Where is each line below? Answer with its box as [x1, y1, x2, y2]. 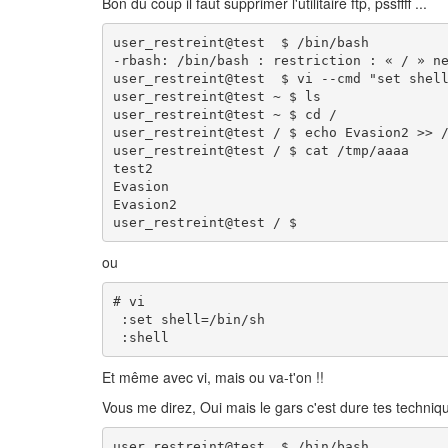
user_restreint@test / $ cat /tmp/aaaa [112, 142, 409, 158]
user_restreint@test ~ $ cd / [112, 106, 337, 122]
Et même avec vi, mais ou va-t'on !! [102, 367, 324, 387]
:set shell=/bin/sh [112, 311, 265, 327]
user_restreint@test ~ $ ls [112, 88, 321, 104]
